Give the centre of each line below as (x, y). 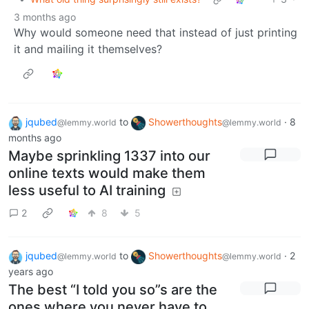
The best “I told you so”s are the (113, 289)
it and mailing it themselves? (88, 49)
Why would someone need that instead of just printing (156, 33)
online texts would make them (107, 173)
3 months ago (45, 17)
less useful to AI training (87, 191)
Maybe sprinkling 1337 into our (109, 156)
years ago (31, 271)
